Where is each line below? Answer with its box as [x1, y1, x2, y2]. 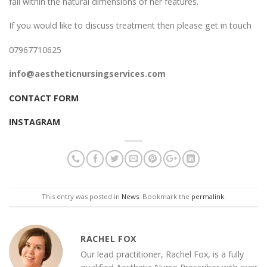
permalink [191, 192, 224, 201]
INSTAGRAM [9, 116, 60, 128]
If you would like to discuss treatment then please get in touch [9, 20, 252, 32]
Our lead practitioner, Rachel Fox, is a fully [80, 248, 244, 260]
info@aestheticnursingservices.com [9, 68, 166, 80]
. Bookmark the [138, 192, 191, 201]
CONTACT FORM [9, 92, 79, 104]
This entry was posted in [41, 192, 122, 201]
